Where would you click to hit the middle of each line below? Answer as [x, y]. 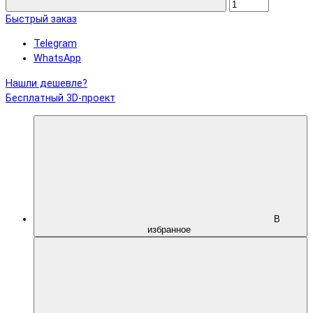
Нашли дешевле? [46, 83]
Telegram [55, 44]
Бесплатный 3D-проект [60, 98]
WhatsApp [57, 59]
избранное [170, 230]
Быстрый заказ [41, 19]
